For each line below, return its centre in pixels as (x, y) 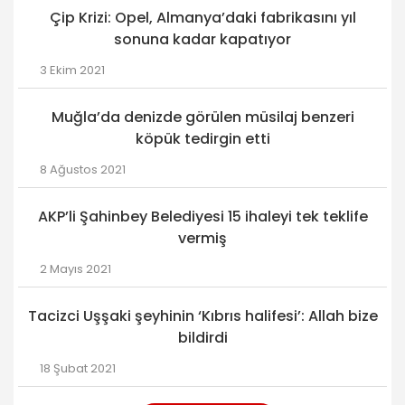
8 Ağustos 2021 (83, 169)
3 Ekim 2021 (72, 70)
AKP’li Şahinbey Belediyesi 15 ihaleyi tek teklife (202, 216)
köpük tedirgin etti (202, 138)
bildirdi (202, 337)
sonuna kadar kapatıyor (202, 39)
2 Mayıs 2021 (75, 268)
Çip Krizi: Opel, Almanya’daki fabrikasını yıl (202, 17)
